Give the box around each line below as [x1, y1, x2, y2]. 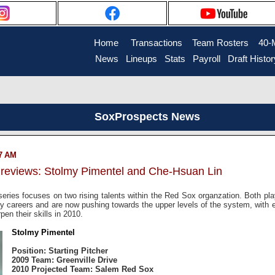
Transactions [131, 38, 182, 48]
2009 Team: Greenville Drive [12, 255, 117, 265]
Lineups [126, 54, 157, 64]
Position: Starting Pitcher [12, 246, 108, 255]
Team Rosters [192, 38, 249, 48]
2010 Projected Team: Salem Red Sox [12, 264, 153, 274]
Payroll [193, 54, 220, 64]
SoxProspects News [94, 110, 200, 123]
